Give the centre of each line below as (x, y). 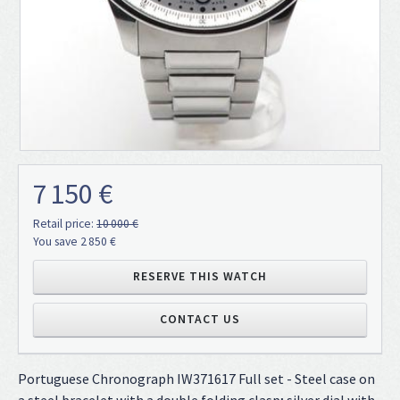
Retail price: (65, 224)
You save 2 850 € (75, 242)
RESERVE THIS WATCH (200, 277)
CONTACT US (200, 320)
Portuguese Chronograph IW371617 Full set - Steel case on (196, 379)
